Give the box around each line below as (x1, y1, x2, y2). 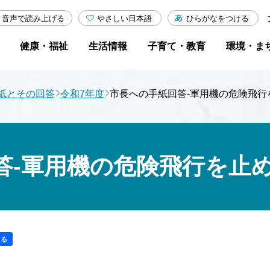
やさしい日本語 (97, 13, 152, 23)
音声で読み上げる (2, 14, 65, 23)
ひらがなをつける (186, 13, 250, 23)
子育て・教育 (148, 41, 206, 51)
